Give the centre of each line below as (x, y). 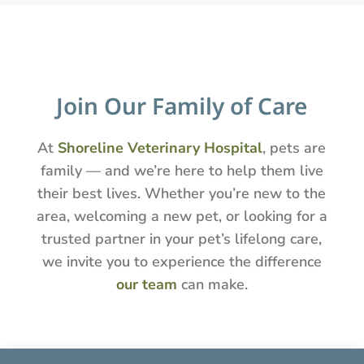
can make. (212, 284)
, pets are (295, 147)
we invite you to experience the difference (182, 261)
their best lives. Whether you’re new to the (182, 193)
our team (146, 284)
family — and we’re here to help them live (182, 170)
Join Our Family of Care (182, 105)
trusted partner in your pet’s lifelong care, (182, 238)
